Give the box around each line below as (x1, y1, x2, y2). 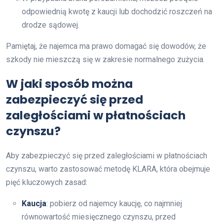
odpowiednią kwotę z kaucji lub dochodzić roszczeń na (22, 7, 212, 16)
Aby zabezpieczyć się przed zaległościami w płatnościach (6, 151, 207, 160)
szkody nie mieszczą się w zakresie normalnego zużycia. (6, 55, 205, 64)
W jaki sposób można (6, 75, 133, 92)
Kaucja (22, 199, 46, 208)
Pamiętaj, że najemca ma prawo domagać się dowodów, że (6, 41, 206, 51)
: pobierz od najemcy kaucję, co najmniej (46, 199, 182, 208)
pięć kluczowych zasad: (6, 178, 87, 187)
